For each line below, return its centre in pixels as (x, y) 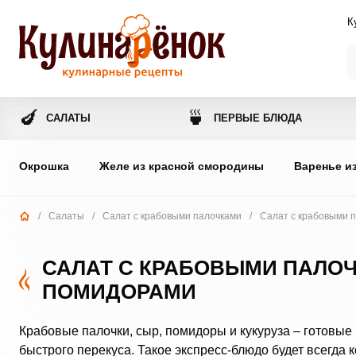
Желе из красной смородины (181, 166)
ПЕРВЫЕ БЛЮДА (258, 118)
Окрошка (44, 166)
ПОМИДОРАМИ (119, 292)
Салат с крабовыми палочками (172, 216)
